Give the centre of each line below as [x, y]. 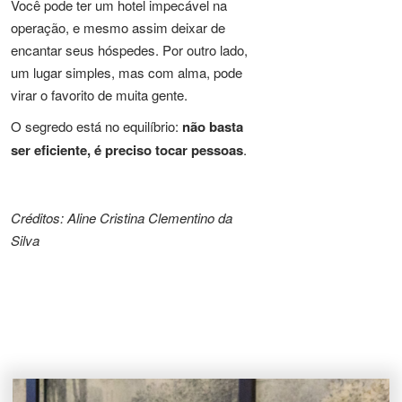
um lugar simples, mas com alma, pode [127, 72]
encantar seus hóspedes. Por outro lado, [129, 49]
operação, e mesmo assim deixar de [118, 27]
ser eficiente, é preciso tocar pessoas [127, 149]
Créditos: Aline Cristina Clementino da [122, 217]
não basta [213, 126]
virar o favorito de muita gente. [99, 94]
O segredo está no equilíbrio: [96, 126]
